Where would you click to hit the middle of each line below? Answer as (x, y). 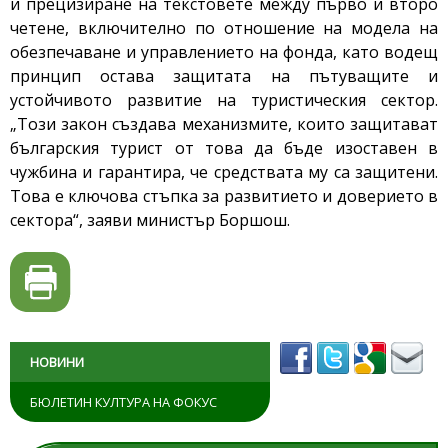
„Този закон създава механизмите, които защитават (224, 124)
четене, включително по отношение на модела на (224, 28)
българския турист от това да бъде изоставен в (224, 148)
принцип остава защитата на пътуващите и (224, 76)
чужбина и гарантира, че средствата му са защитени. (224, 172)
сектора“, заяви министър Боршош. (150, 220)
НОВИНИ (57, 362)
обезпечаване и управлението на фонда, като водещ (224, 52)
